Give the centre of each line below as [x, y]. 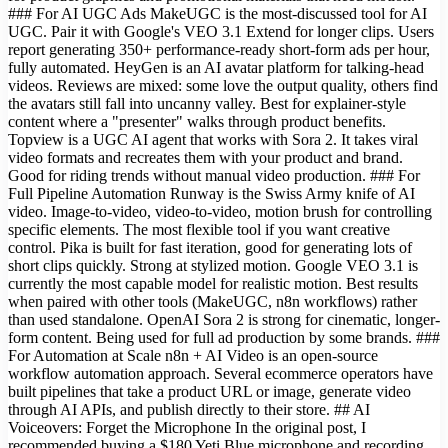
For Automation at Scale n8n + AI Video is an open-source [193, 355]
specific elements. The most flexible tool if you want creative [199, 229]
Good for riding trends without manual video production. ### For [214, 175]
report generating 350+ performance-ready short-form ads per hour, [219, 49]
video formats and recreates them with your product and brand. [205, 157]
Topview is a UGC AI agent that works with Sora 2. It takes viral [213, 139]
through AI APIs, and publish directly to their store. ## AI [189, 409]
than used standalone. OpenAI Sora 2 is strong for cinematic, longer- [224, 319]
